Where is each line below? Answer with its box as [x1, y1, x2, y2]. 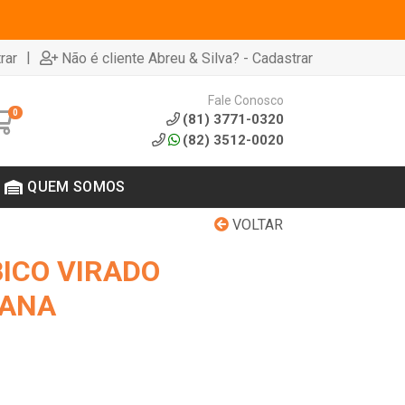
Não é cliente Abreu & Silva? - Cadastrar [61, 49, 313, 67]
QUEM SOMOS [27, 178, 126, 195]
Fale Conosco [207, 92, 284, 108]
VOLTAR [229, 216, 283, 233]
